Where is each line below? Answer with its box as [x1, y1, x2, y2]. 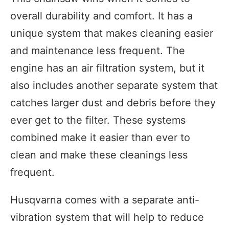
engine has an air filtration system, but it [10, 61, 204, 74]
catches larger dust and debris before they [10, 96, 216, 109]
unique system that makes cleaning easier [10, 27, 213, 39]
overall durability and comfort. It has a [10, 9, 193, 22]
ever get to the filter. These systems [10, 113, 186, 126]
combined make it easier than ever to [10, 131, 190, 144]
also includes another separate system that [10, 79, 218, 91]
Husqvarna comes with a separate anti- [10, 193, 199, 206]
